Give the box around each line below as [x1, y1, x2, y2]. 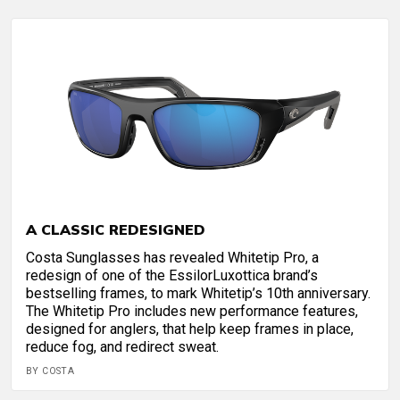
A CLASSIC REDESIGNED [26, 221, 205, 239]
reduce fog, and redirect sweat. [26, 338, 219, 356]
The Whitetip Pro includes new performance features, [26, 303, 358, 321]
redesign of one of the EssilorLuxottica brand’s [26, 267, 318, 285]
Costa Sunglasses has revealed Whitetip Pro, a [26, 249, 319, 267]
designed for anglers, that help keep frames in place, [26, 321, 354, 338]
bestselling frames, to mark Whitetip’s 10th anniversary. [26, 285, 371, 303]
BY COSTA [26, 365, 75, 378]
